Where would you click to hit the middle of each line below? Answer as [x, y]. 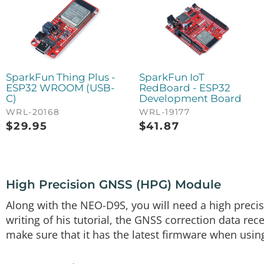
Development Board [190, 98]
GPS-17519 [67, 8]
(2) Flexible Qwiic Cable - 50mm [110, 39]
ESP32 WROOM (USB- [60, 88]
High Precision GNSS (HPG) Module [113, 184]
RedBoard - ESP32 [184, 88]
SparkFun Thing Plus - [61, 77]
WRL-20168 [33, 112]
